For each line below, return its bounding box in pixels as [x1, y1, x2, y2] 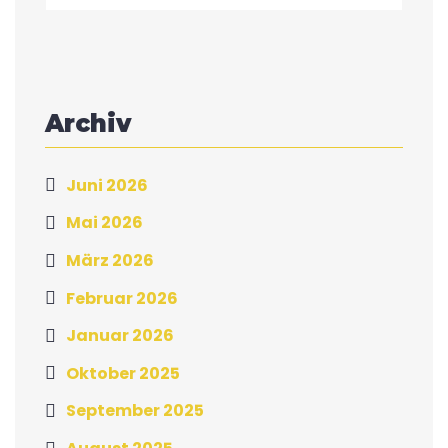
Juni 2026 [66, 173, 148, 197]
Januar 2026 [66, 323, 174, 347]
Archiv [45, 108, 131, 138]
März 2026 [66, 248, 154, 272]
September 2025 [66, 399, 204, 423]
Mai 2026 [66, 211, 143, 235]
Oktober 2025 [66, 361, 180, 385]
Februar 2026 [66, 286, 178, 310]
